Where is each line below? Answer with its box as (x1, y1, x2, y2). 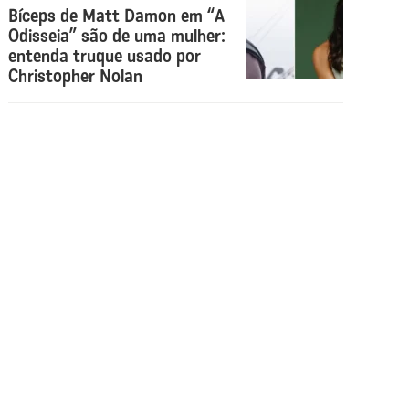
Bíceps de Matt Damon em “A (8, 4, 225, 26)
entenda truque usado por (8, 44, 202, 67)
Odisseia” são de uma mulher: (8, 24, 226, 47)
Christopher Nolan (8, 64, 143, 87)
